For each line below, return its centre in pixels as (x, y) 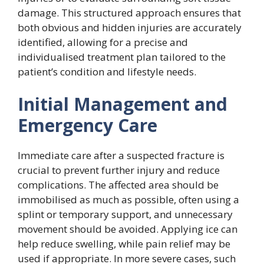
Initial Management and (123, 104)
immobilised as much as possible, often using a (128, 199)
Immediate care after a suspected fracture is (121, 155)
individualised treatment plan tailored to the (122, 57)
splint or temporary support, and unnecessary (125, 214)
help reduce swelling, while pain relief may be (124, 244)
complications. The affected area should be (118, 185)
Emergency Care (88, 125)
